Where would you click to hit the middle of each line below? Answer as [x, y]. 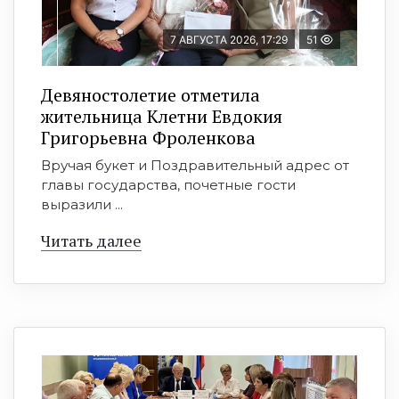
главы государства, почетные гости [168, 185]
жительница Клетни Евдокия [162, 117]
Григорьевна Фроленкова [148, 138]
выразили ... [82, 205]
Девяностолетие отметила [151, 95]
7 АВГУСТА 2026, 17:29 [229, 40]
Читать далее [91, 241]
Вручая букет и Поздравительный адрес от [195, 166]
